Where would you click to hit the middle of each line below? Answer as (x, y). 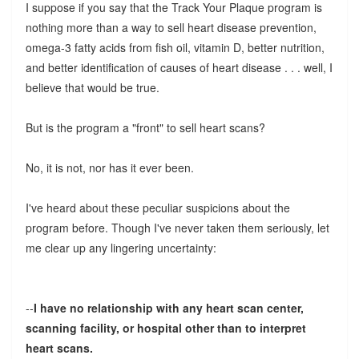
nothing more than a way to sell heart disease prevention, (171, 27)
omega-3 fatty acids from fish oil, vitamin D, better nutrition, (175, 47)
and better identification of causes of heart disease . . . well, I (179, 67)
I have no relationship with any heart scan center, (168, 307)
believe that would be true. (92, 87)
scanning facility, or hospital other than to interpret (165, 327)
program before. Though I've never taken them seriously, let (177, 227)
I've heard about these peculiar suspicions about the (157, 207)
